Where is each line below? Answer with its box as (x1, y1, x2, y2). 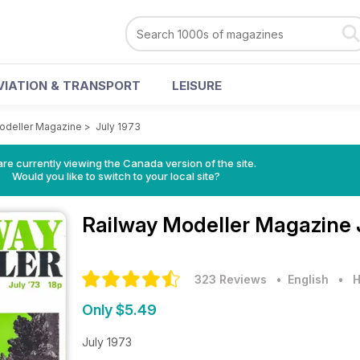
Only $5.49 (82, 301, 157, 318)
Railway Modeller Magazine (82, 212, 356, 237)
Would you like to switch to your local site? (11, 170, 220, 182)
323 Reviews (194, 272, 267, 286)
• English (270, 272, 329, 286)
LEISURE (172, 78, 222, 93)
